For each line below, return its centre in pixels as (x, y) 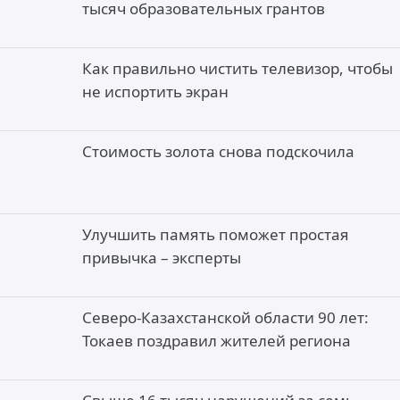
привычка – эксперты (162, 258)
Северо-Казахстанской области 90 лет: (225, 317)
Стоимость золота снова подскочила (218, 151)
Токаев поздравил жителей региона (217, 341)
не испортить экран (155, 92)
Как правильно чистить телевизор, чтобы (237, 68)
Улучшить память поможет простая (216, 234)
